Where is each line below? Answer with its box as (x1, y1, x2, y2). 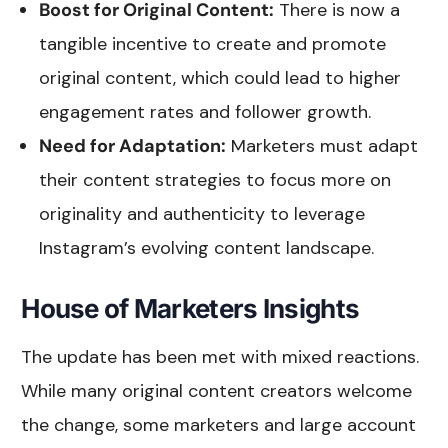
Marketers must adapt (226, 133, 419, 158)
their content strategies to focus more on (39, 167, 392, 192)
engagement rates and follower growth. (39, 99, 372, 124)
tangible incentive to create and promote (39, 31, 387, 56)
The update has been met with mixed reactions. (21, 344, 420, 369)
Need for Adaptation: (39, 133, 227, 158)
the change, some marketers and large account (21, 412, 417, 437)
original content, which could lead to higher (39, 65, 402, 90)
